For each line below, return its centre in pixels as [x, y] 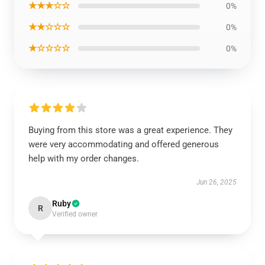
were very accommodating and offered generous [124, 144]
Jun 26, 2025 [216, 182]
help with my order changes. [84, 159]
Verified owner [75, 214]
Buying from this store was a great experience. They [130, 130]
